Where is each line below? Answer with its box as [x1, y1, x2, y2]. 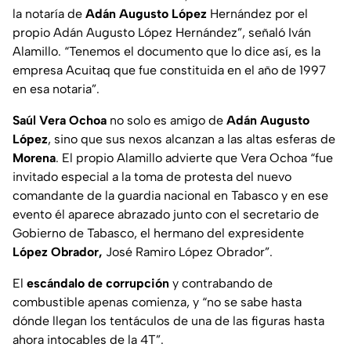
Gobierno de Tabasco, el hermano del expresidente [13, 226, 304, 241]
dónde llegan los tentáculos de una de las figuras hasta [13, 313, 324, 329]
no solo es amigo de [107, 113, 226, 128]
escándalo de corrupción [27, 276, 169, 291]
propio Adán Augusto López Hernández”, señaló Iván [13, 25, 311, 41]
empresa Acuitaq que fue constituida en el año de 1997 [13, 63, 326, 78]
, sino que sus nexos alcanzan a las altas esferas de [48, 132, 335, 147]
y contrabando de [169, 276, 273, 291]
